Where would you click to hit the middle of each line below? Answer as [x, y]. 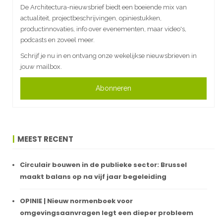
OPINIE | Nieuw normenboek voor [76, 201]
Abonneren [113, 88]
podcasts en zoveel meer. [57, 40]
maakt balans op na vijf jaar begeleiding [93, 176]
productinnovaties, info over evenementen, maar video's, [103, 29]
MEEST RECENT [45, 139]
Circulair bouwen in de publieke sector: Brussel [103, 165]
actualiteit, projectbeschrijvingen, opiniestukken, [91, 18]
